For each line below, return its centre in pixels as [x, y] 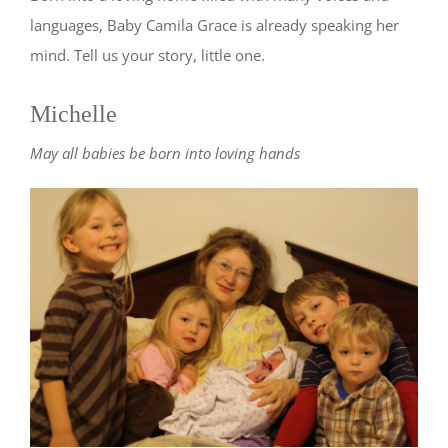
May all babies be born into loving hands [165, 153]
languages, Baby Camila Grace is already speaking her [214, 25]
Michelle [73, 114]
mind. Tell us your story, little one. [147, 55]
